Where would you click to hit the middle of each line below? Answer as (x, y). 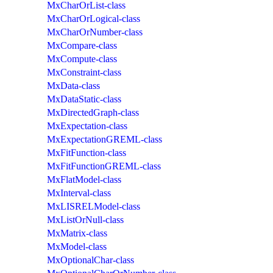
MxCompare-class (82, 45)
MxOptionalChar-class (90, 260)
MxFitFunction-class (87, 152)
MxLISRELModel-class (94, 206)
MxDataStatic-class (84, 99)
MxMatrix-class (77, 233)
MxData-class (73, 85)
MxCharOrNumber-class (95, 32)
